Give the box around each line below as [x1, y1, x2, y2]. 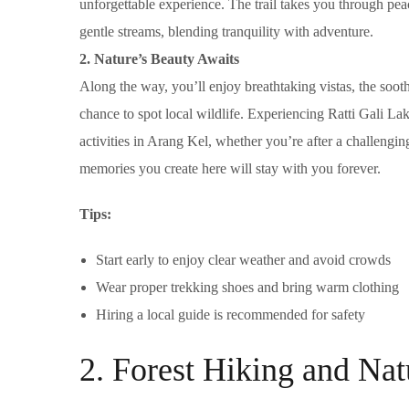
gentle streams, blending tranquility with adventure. [79, 24, 373, 40]
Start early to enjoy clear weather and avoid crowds [96, 252, 391, 268]
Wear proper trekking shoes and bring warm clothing [96, 279, 399, 296]
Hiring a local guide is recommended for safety [96, 307, 365, 323]
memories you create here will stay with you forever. [79, 161, 381, 177]
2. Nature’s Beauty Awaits [79, 51, 239, 68]
